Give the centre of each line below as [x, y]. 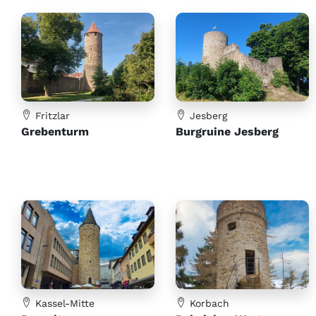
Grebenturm [55, 132]
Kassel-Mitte [63, 304]
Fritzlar [51, 116]
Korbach [208, 304]
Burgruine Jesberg [227, 132]
